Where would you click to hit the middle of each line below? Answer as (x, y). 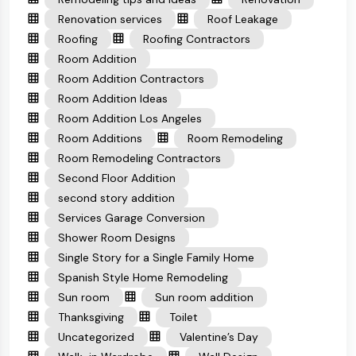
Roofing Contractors (197, 39)
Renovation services (110, 19)
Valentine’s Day (219, 337)
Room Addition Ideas (113, 99)
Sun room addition (204, 297)
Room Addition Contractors (131, 79)
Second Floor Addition (117, 178)
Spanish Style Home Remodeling (143, 277)
